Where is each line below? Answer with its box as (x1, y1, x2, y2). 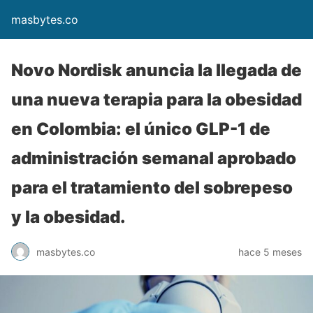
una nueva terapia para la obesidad (11, 89, 302, 110)
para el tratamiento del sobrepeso (11, 177, 293, 198)
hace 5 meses (238, 245, 302, 258)
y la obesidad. (11, 207, 126, 227)
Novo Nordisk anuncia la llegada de (11, 60, 302, 80)
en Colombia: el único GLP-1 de (11, 119, 270, 139)
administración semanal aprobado (11, 148, 296, 168)
